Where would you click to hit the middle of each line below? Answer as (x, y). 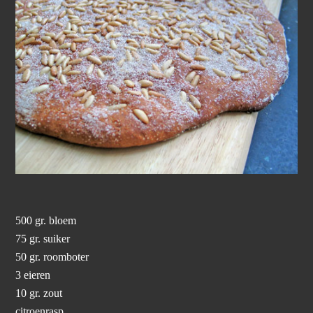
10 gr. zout (39, 293)
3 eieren (33, 275)
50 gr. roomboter (52, 257)
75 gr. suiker (43, 239)
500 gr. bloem (46, 220)
